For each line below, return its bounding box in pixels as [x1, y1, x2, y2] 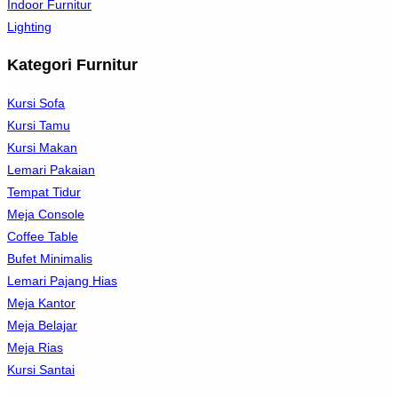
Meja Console [7, 206, 84, 221]
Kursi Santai [7, 362, 75, 377]
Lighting [7, 19, 52, 34]
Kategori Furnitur [7, 55, 138, 74]
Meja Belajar [7, 317, 77, 332]
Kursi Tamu [7, 117, 70, 132]
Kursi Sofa [7, 95, 65, 110]
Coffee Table [7, 228, 78, 243]
